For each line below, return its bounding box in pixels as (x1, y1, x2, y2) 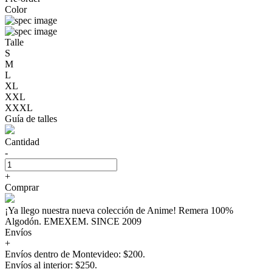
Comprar (5, 182, 39, 192)
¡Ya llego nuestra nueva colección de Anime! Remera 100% (5, 205, 233, 216)
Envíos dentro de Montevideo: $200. (5, 248, 145, 259)
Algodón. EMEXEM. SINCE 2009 (5, 216, 141, 226)
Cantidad (5, 136, 39, 147)
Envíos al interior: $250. (5, 259, 97, 270)
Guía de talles (5, 113, 57, 124)
